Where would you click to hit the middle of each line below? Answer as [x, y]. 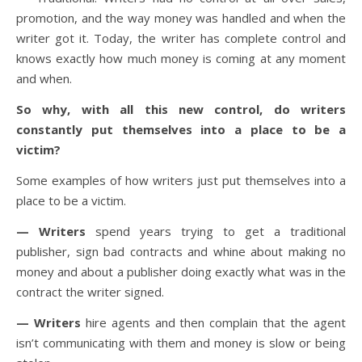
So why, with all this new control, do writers [181, 109]
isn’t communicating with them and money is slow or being [181, 343]
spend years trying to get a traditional [216, 231]
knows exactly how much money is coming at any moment [181, 58]
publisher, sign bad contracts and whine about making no [181, 251]
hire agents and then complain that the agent [213, 322]
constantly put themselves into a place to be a [181, 129]
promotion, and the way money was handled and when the [181, 18]
